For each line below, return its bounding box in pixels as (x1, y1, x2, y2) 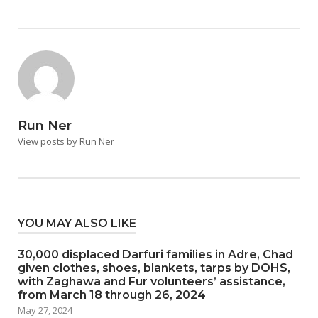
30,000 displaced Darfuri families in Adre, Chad (18, 248, 293, 261)
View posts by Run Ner (18, 135, 114, 148)
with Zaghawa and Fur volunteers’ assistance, (18, 275, 285, 288)
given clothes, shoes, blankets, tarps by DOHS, (18, 261, 290, 275)
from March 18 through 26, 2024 (18, 288, 206, 302)
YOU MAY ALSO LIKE (18, 216, 136, 230)
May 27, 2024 (18, 304, 72, 317)
